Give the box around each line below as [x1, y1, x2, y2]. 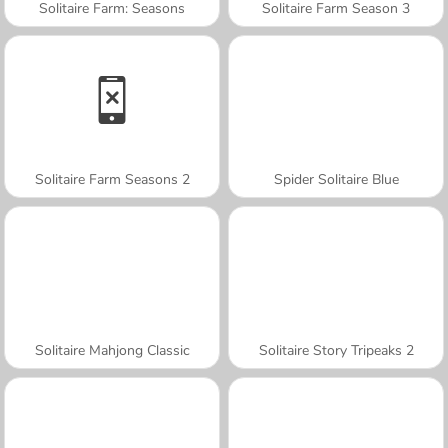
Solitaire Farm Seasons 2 [34, 169, 190, 189]
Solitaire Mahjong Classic [34, 340, 190, 360]
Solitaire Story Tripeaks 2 [258, 340, 414, 360]
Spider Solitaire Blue [273, 169, 399, 189]
